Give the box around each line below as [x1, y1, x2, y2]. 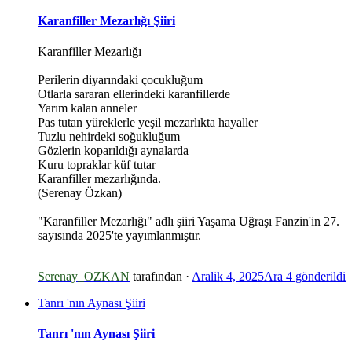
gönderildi [292, 269, 346, 283]
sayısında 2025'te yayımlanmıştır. [38, 228, 201, 242]
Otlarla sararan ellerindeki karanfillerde [38, 86, 230, 101]
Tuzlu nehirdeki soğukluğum [38, 129, 180, 143]
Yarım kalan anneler [38, 101, 137, 115]
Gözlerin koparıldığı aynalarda [38, 143, 189, 157]
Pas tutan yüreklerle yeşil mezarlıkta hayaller [38, 115, 258, 129]
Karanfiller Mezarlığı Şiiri [38, 13, 175, 27]
